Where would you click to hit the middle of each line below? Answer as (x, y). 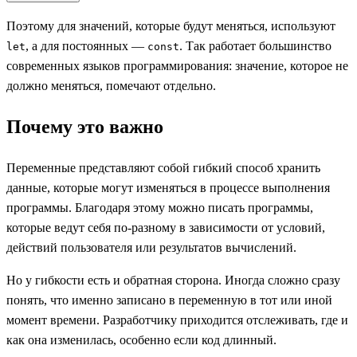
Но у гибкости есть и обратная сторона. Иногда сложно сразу (173, 280)
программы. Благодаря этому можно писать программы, (160, 207)
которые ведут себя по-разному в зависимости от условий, (166, 227)
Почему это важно (85, 127)
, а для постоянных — (86, 46)
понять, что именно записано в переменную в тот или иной (169, 300)
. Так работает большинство (255, 46)
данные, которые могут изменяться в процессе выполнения (168, 187)
